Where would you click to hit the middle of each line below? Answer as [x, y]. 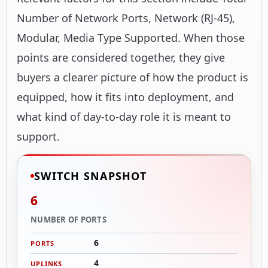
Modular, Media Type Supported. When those [131, 37]
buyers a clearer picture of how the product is [133, 77]
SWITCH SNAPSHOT [90, 176]
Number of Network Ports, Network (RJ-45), [126, 18]
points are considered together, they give [121, 57]
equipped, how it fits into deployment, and [125, 97]
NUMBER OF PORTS [68, 219]
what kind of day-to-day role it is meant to [124, 116]
